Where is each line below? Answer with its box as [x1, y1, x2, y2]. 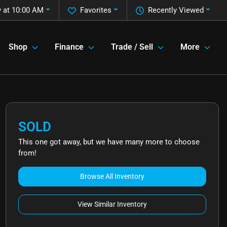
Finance [55, 42, 84, 52]
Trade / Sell [111, 42, 153, 52]
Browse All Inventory [80, 172, 144, 180]
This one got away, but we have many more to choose [18, 137, 200, 146]
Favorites [80, 6, 112, 15]
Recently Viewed [148, 6, 204, 15]
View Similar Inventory [77, 200, 147, 208]
